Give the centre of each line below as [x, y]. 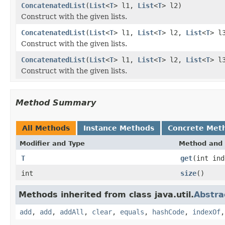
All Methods [46, 128]
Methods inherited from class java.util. [106, 194]
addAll [72, 212]
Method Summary [56, 102]
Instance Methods [119, 128]
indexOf [206, 212]
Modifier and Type [52, 143]
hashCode [168, 212]
